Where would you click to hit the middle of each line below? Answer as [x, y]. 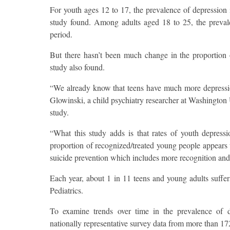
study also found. [77, 67]
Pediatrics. [66, 190]
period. [61, 34]
